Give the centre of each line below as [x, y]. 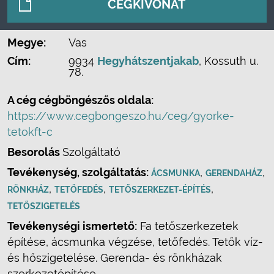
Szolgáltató [91, 152]
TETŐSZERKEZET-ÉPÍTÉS [160, 190]
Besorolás [35, 152]
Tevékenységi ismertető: [72, 226]
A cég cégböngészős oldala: [80, 100]
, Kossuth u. [228, 61]
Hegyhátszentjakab [148, 61]
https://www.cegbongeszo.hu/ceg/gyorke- [121, 116]
